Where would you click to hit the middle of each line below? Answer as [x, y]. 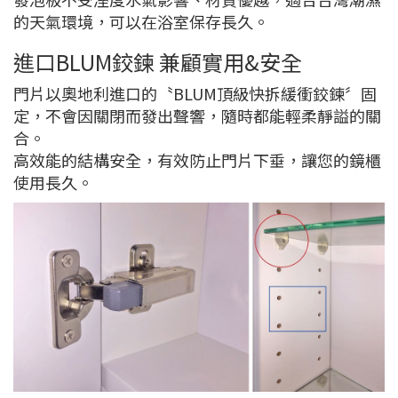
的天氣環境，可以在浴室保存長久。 [141, 21]
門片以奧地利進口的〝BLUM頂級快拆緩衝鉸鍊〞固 [195, 93]
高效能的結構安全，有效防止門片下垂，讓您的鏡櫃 [197, 159]
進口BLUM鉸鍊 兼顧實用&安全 [158, 61]
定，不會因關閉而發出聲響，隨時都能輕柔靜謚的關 [197, 115]
